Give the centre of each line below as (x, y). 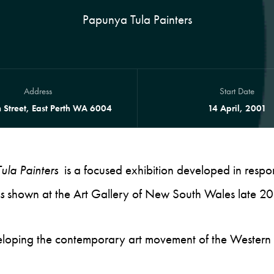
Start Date (237, 91)
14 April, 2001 (237, 108)
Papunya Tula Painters (137, 20)
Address (38, 91)
